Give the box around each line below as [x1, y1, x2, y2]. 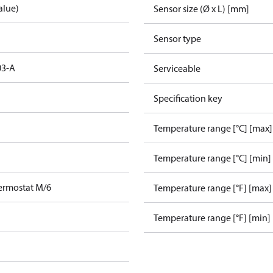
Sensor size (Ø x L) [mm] [154, 2, 249, 15]
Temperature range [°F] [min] [154, 211, 271, 224]
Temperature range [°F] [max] [154, 182, 272, 194]
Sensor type [154, 32, 201, 44]
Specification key [154, 92, 222, 104]
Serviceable [154, 62, 200, 74]
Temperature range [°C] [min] [154, 152, 271, 164]
